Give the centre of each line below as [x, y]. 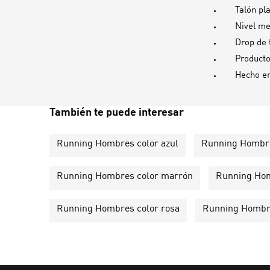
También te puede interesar [117, 112]
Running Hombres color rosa [118, 209]
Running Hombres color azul [118, 144]
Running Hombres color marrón [125, 176]
